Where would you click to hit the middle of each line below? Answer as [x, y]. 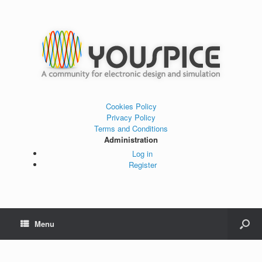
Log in [142, 154]
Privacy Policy [131, 117]
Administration [131, 139]
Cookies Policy [131, 106]
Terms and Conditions [131, 128]
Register [142, 165]
